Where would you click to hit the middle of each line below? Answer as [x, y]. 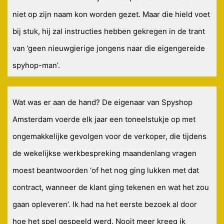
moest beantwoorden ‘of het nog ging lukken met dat [106, 170]
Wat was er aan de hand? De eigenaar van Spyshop [102, 102]
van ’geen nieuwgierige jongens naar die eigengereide [109, 48]
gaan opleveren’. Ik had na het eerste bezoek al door [105, 204]
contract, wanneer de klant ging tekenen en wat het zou [111, 187]
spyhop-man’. [36, 65]
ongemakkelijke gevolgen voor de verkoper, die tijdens [109, 136]
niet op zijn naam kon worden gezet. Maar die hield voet [111, 14]
